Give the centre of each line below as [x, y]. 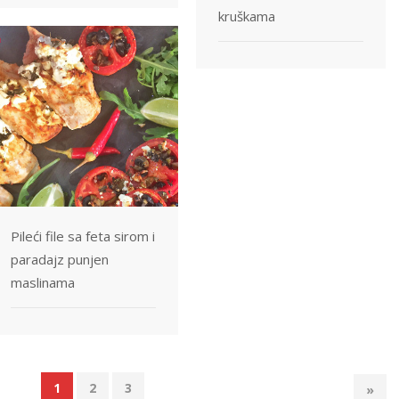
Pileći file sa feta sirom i [83, 236]
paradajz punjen [60, 259]
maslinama [43, 282]
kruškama [247, 16]
